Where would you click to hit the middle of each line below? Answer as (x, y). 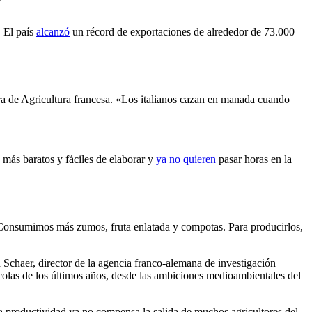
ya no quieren (186, 159)
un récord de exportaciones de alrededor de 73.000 (182, 32)
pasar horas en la (254, 159)
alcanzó (53, 32)
